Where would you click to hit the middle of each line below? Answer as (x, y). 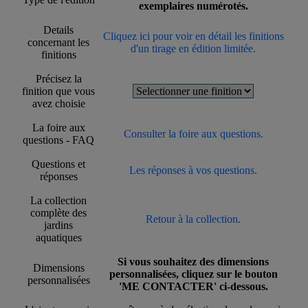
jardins (58, 225)
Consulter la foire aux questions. (193, 134)
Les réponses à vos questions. (193, 170)
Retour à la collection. (193, 219)
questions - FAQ (58, 140)
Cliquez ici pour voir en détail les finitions (193, 36)
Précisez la (58, 79)
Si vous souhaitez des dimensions (193, 262)
